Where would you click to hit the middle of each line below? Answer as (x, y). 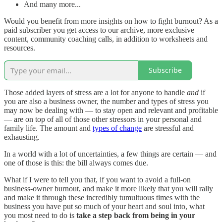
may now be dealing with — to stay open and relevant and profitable (111, 110)
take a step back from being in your (136, 215)
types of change (117, 128)
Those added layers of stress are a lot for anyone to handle (95, 92)
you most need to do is (40, 215)
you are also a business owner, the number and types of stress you (106, 101)
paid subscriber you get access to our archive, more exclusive (99, 30)
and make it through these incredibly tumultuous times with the (102, 197)
